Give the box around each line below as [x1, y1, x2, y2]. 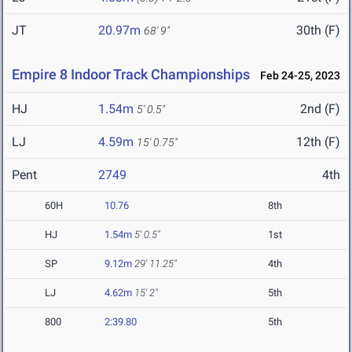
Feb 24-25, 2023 [253, 69, 340, 82]
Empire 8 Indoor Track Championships [12, 66, 250, 83]
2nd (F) [300, 101, 340, 117]
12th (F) [296, 134, 340, 150]
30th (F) [296, 23, 340, 38]
